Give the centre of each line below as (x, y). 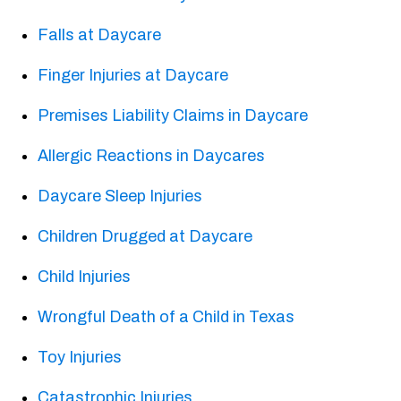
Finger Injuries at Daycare (133, 76)
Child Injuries (85, 277)
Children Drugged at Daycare (145, 237)
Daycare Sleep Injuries (120, 196)
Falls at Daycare (100, 35)
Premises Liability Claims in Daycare (173, 116)
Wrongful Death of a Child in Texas (166, 317)
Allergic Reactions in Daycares (152, 156)
